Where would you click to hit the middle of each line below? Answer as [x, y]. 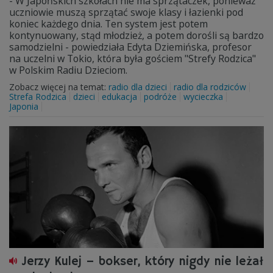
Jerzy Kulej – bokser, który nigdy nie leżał [142, 262]
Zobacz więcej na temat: [59, 87]
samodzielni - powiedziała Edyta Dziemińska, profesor [130, 47]
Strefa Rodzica [38, 97]
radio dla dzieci [138, 87]
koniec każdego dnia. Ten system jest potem [108, 24]
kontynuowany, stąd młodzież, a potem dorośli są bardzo [136, 35]
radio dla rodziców [210, 87]
